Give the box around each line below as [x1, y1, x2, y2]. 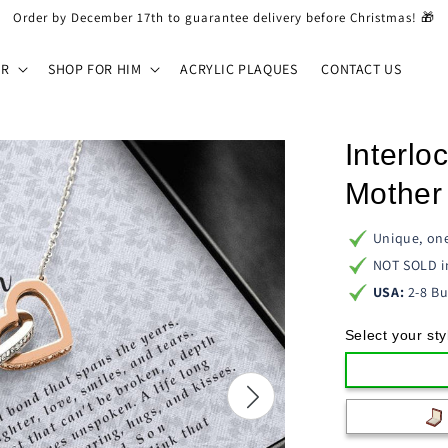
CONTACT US [321, 60, 402, 78]
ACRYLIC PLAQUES [180, 60, 298, 78]
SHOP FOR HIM [48, 60, 142, 78]
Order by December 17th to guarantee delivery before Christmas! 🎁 [13, 9, 435, 26]
